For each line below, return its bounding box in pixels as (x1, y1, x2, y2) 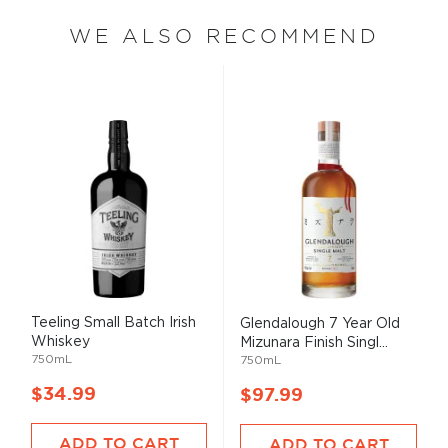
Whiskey (31, 335, 90, 348)
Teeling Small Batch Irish (31, 316, 196, 329)
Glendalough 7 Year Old (240, 317, 400, 330)
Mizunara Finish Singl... (240, 336, 388, 349)
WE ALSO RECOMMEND (68, 25, 380, 47)
